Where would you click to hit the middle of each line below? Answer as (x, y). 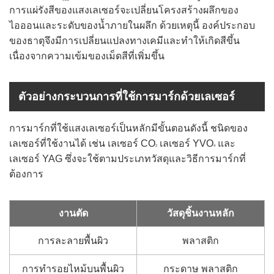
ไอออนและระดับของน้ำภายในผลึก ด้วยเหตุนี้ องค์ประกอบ (132, 25)
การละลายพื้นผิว (73, 241)
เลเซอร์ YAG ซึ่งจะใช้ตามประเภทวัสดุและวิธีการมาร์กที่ (128, 159)
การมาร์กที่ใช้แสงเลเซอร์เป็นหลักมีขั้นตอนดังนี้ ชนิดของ (128, 128)
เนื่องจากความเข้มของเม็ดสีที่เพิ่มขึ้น (87, 56)
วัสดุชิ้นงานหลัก (201, 213)
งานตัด (73, 213)
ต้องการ (26, 174)
